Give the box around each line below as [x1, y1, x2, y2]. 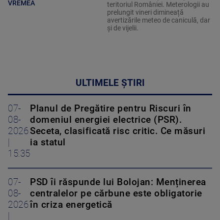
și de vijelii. [107, 24, 138, 32]
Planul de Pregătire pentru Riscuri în [30, 103, 192, 114]
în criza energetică [30, 199, 112, 210]
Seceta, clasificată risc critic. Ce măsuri [30, 125, 205, 137]
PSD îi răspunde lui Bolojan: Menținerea [30, 176, 206, 188]
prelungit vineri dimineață [107, 8, 184, 16]
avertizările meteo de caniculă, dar [107, 16, 210, 24]
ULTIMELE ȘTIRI [75, 77, 145, 88]
